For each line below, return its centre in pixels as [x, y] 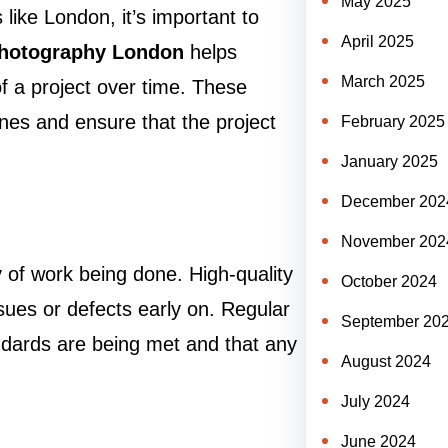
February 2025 [392, 121]
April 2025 [377, 41]
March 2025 [382, 81]
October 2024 [388, 281]
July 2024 [375, 401]
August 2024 [385, 361]
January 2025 [389, 161]
